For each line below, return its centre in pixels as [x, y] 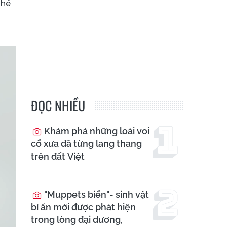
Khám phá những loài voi [96, 131]
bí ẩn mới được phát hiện [83, 207]
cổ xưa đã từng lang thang [86, 144]
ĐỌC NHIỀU [58, 106]
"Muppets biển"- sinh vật [96, 195]
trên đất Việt [58, 157]
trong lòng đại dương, [77, 220]
